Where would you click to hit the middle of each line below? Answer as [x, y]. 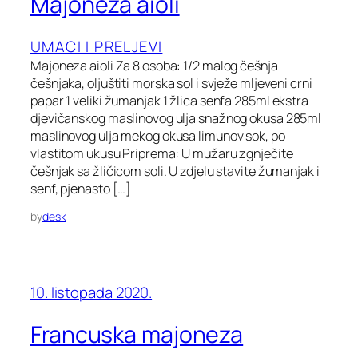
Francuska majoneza [137, 334]
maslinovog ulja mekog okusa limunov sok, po [158, 135]
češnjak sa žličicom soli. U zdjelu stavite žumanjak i [175, 171]
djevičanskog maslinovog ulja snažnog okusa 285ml [176, 118]
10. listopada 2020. [91, 292]
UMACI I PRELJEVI [97, 46]
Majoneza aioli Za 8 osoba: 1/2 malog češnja [154, 65]
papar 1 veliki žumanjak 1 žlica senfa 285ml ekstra [169, 100]
